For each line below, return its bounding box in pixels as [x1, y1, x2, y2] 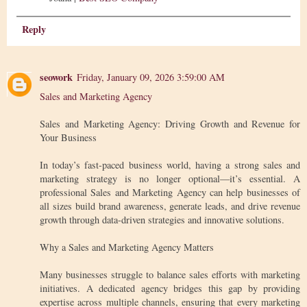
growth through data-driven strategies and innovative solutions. [40, 212, 284, 226]
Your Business [40, 130, 97, 144]
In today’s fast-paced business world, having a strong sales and [40, 158, 300, 171]
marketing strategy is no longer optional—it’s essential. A [40, 171, 300, 185]
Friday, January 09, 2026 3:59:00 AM [77, 70, 225, 84]
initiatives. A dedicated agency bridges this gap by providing [40, 281, 300, 295]
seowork [40, 69, 73, 84]
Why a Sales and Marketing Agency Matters [40, 240, 214, 254]
